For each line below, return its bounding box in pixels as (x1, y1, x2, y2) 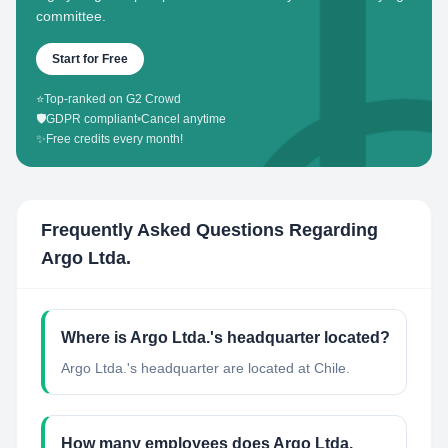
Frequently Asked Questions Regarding (41, 220, 378, 240)
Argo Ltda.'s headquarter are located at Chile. (61, 360, 350, 376)
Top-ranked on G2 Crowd (44, 92, 181, 106)
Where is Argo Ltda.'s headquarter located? (61, 329, 390, 346)
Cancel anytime (141, 112, 226, 126)
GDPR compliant (46, 112, 137, 126)
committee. (36, 8, 106, 24)
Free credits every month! (46, 132, 183, 146)
